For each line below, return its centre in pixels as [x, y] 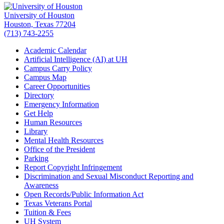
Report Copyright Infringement [73, 167]
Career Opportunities [57, 86]
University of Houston [39, 15]
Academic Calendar [55, 50]
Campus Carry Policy [58, 68]
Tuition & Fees [47, 212]
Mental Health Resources [64, 140]
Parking [36, 158]
